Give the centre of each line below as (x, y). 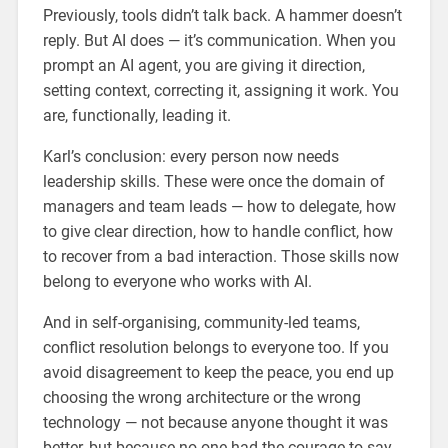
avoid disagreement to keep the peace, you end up (218, 373)
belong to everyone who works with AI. (177, 282)
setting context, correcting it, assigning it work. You (220, 91)
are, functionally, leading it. (136, 116)
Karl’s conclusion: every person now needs (190, 157)
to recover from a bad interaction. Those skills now (220, 257)
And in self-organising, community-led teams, (201, 323)
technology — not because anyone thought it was (215, 423)
